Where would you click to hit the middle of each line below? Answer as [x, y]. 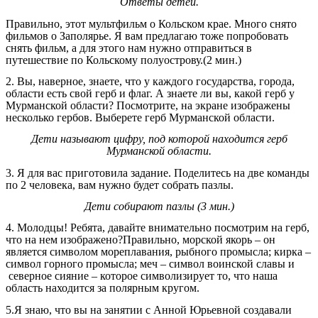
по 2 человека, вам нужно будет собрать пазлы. [120, 185]
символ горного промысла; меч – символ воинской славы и [150, 264]
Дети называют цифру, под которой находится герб [159, 139]
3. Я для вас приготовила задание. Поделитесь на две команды [158, 172]
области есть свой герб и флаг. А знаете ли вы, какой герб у [150, 94]
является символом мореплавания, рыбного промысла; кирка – [158, 252]
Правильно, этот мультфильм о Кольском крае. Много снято [151, 23]
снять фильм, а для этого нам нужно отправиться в [129, 48]
